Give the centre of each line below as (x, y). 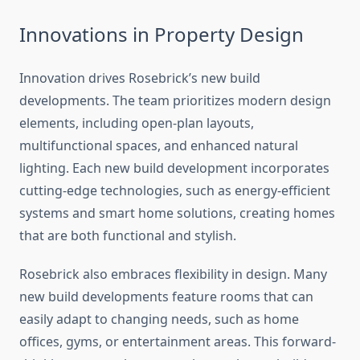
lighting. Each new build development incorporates (174, 168)
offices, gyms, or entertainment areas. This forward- (178, 342)
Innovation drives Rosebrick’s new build (140, 78)
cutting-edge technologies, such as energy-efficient (175, 191)
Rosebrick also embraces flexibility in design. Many (173, 274)
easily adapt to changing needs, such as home (159, 319)
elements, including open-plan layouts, (137, 123)
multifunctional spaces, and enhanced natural (159, 146)
